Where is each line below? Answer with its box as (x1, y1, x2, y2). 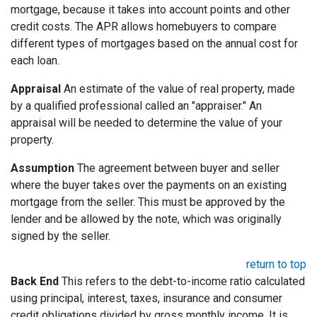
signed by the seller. (11, 229, 110, 243)
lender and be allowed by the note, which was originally (11, 212, 282, 226)
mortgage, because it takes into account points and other (11, 3, 290, 17)
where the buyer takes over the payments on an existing (11, 178, 287, 192)
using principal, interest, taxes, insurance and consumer (11, 292, 282, 306)
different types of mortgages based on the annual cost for (11, 37, 298, 51)
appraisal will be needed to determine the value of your (11, 116, 282, 130)
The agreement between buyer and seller (74, 161, 279, 175)
